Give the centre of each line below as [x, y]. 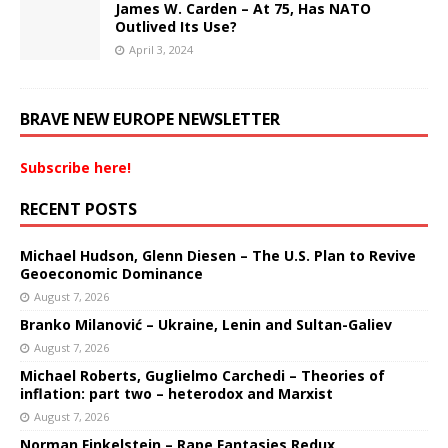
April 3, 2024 [161, 50]
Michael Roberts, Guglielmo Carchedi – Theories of [202, 376]
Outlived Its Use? [176, 27]
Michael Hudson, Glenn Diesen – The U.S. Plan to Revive [218, 256]
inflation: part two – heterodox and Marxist [176, 394]
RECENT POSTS [78, 209]
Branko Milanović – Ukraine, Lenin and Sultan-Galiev [206, 325]
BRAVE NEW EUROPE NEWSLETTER [150, 119]
